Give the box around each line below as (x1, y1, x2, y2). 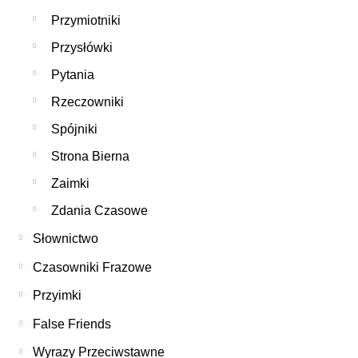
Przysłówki (51, 41, 113, 55)
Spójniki (51, 122, 98, 137)
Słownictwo (33, 231, 99, 245)
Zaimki (51, 177, 90, 191)
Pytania (51, 68, 95, 82)
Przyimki (33, 288, 82, 303)
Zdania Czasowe (51, 204, 149, 218)
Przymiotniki (51, 14, 121, 28)
